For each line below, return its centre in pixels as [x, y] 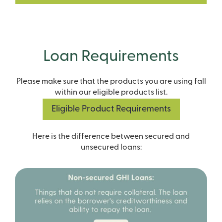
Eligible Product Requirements [111, 109]
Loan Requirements [111, 57]
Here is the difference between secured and [111, 137]
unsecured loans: [111, 147]
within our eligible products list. [111, 92]
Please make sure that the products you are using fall [111, 82]
